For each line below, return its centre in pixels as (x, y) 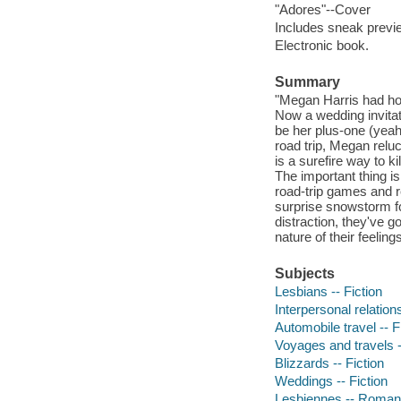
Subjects (304, 274)
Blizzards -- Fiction (329, 363)
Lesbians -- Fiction (328, 291)
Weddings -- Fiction (331, 380)
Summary (307, 82)
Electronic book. (321, 46)
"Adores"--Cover (322, 10)
